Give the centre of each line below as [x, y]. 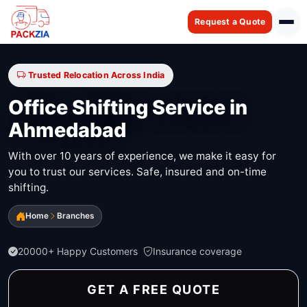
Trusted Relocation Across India [97, 75]
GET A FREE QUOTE [153, 290]
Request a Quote [230, 22]
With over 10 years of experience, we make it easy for [142, 156]
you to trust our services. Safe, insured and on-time [137, 171]
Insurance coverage [197, 251]
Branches [76, 216]
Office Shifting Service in [128, 108]
